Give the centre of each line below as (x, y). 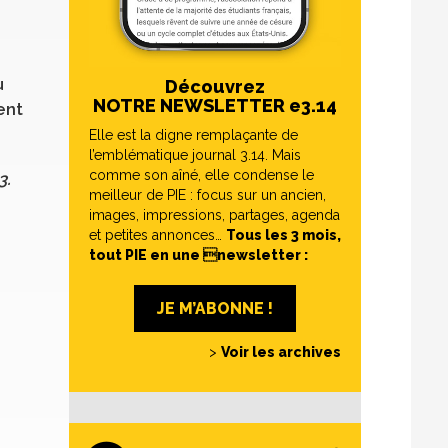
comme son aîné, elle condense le (201, 175)
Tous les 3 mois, (283, 235)
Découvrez (215, 86)
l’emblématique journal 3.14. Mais (195, 155)
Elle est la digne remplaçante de (193, 135)
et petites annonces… (157, 235)
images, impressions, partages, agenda (214, 215)
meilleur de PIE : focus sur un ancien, (207, 195)
